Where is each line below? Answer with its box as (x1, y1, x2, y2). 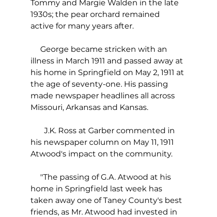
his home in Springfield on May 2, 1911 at (30, 68, 186, 77)
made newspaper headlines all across (30, 91, 177, 101)
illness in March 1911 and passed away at (30, 56, 185, 66)
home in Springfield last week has (30, 184, 164, 194)
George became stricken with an (30, 45, 169, 54)
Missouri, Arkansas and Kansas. (30, 103, 148, 112)
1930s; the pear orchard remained (30, 10, 162, 19)
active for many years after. (30, 21, 134, 31)
